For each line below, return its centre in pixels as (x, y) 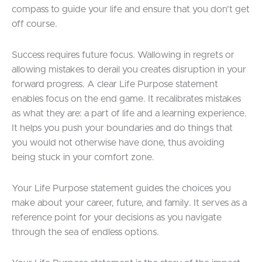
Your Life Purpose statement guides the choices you (121, 189)
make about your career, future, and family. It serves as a (129, 203)
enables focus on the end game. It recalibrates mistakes (126, 99)
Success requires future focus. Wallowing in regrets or (123, 55)
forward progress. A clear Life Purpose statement (115, 85)
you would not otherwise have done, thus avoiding (118, 143)
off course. (35, 24)
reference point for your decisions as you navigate (117, 218)
